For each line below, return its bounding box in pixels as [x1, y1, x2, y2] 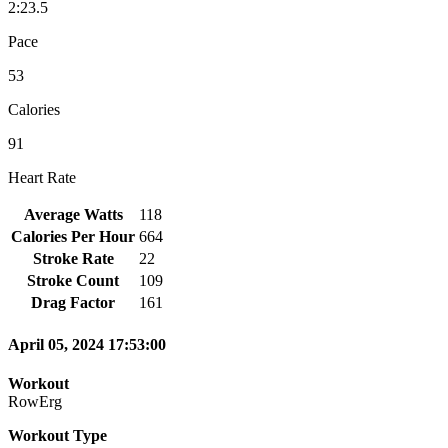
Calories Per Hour [11, 227, 135, 245]
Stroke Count [27, 271, 119, 289]
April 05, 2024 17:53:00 [8, 336, 166, 354]
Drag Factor [31, 293, 115, 311]
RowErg [8, 393, 62, 411]
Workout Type [8, 427, 107, 445]
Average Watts [23, 205, 123, 223]
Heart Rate [8, 168, 76, 186]
